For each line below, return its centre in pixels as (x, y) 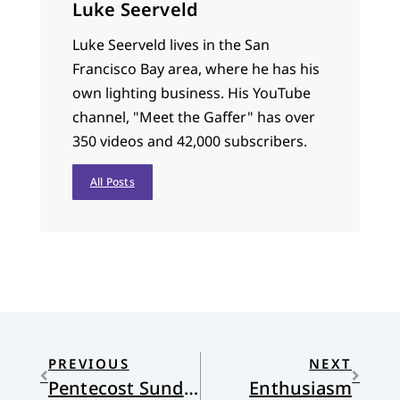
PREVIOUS (88, 364)
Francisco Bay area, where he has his (196, 68)
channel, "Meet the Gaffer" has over (193, 117)
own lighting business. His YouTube (191, 92)
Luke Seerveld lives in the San (171, 44)
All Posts (112, 181)
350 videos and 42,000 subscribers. (189, 141)
